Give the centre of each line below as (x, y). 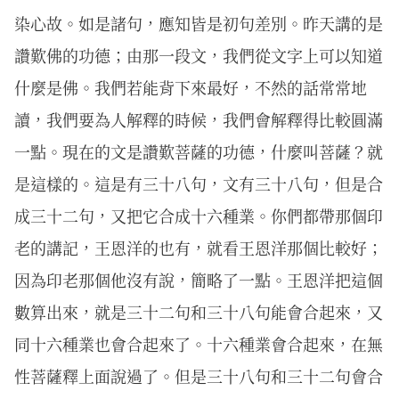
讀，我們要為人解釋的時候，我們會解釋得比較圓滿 (199, 119)
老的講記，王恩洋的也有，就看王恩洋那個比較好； (199, 248)
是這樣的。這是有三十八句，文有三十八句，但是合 (199, 183)
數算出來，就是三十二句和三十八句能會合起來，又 (199, 312)
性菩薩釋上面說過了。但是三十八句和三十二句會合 (199, 376)
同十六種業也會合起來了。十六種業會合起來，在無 (199, 344)
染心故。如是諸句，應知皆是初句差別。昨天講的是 (199, 23)
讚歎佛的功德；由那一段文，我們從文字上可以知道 (199, 55)
